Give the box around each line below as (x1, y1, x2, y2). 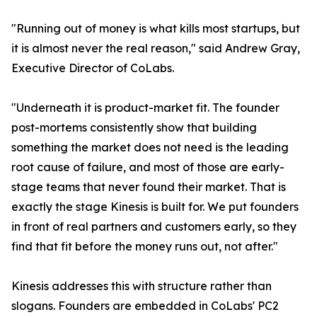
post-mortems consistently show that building (11, 120, 257, 135)
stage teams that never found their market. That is (11, 180, 286, 195)
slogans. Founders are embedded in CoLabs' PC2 (11, 299, 279, 313)
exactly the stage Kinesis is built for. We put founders (11, 200, 299, 214)
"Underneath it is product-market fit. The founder (11, 100, 279, 115)
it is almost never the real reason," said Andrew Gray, (11, 41, 300, 56)
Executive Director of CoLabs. (11, 61, 174, 76)
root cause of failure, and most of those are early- (11, 160, 284, 175)
